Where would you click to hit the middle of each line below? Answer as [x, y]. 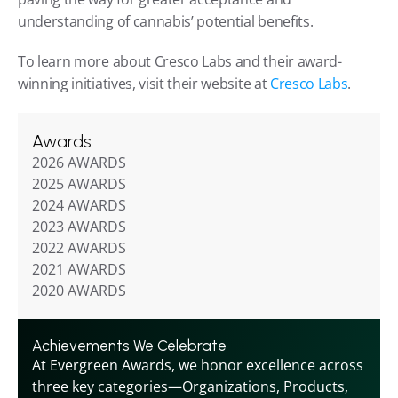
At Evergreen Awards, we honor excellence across [198, 365]
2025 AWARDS [79, 184]
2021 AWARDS [79, 269]
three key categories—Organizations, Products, [190, 386]
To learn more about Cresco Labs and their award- [180, 61]
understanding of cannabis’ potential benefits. [166, 21]
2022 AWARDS [79, 248]
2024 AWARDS [79, 205]
